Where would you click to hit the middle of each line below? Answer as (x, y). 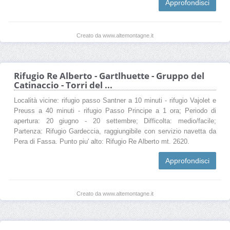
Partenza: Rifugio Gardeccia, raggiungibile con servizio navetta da (115, 131)
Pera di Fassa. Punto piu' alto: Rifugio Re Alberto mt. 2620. (102, 141)
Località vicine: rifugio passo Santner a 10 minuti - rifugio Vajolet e (115, 100)
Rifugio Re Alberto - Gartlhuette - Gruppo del (109, 75)
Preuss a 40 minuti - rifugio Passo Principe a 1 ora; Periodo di (115, 111)
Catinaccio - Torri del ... (63, 85)
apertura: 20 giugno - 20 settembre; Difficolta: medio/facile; (115, 121)
